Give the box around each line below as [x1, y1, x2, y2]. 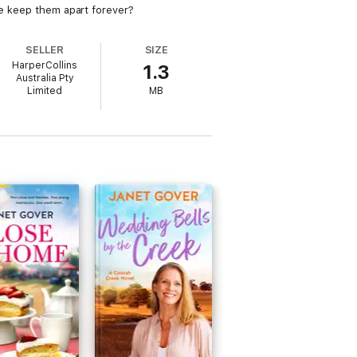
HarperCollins [12, 60, 78, 71]
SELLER [25, 44, 65, 56]
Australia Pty [15, 73, 74, 84]
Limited [27, 85, 63, 96]
